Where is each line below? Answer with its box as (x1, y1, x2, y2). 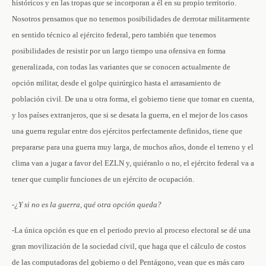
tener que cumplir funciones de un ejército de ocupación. (12, 175, 194, 183)
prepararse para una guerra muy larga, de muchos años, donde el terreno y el (12, 142, 254, 151)
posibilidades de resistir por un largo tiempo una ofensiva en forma (12, 46, 226, 55)
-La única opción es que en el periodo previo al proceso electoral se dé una (12, 226, 251, 235)
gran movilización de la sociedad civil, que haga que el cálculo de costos (12, 242, 246, 251)
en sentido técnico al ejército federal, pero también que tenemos (12, 30, 216, 39)
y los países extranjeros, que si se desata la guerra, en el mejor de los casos (12, 110, 248, 119)
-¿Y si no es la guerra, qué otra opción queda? (12, 200, 161, 209)
